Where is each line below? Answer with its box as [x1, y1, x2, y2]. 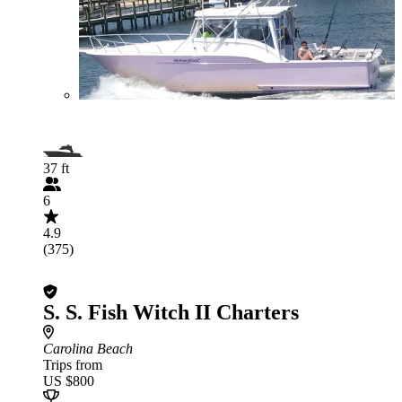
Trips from [43, 357, 102, 372]
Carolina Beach [43, 341, 133, 356]
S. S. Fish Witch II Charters [43, 301, 299, 324]
